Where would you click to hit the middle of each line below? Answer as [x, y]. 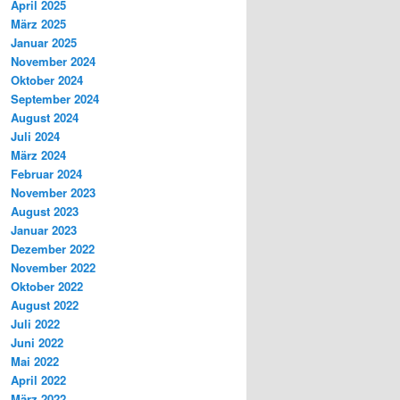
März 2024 [38, 155]
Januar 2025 [44, 43]
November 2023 [53, 193]
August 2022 [45, 305]
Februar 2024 [46, 174]
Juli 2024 [35, 137]
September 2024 [55, 99]
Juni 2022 [37, 343]
